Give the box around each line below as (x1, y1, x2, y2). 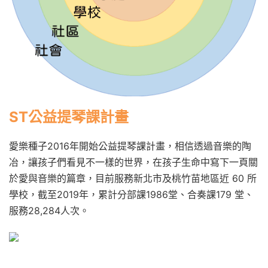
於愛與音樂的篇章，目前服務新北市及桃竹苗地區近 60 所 (9, 172, 257, 184)
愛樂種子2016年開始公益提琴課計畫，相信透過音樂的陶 (9, 140, 251, 152)
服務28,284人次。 (9, 205, 89, 217)
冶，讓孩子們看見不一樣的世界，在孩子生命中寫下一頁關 (9, 156, 258, 168)
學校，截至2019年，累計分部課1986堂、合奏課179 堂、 (9, 188, 254, 200)
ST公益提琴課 (9, 108, 100, 126)
